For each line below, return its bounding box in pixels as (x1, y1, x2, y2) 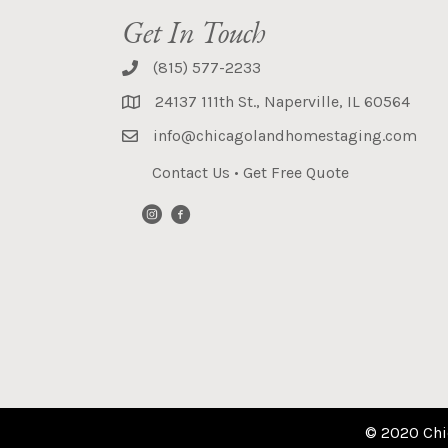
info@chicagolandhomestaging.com (153, 125, 417, 145)
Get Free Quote (243, 162, 349, 182)
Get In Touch (122, 12, 266, 52)
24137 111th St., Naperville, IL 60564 (155, 91, 410, 111)
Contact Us (152, 162, 230, 182)
